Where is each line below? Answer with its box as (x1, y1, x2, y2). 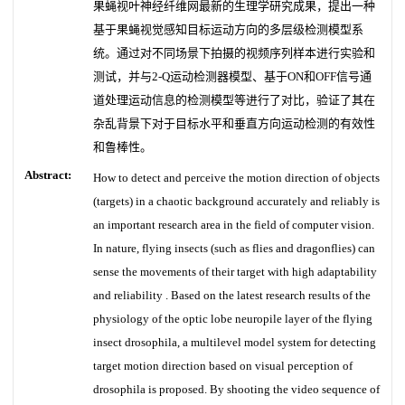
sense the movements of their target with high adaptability (93, 265, 377, 278)
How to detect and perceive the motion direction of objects (93, 171, 380, 184)
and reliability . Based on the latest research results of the (93, 288, 371, 302)
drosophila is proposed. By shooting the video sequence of (93, 382, 380, 396)
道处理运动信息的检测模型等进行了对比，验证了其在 (93, 93, 375, 107)
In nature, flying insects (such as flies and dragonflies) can (93, 241, 375, 255)
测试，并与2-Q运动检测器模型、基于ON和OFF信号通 (93, 70, 372, 83)
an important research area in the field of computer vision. (93, 218, 374, 231)
